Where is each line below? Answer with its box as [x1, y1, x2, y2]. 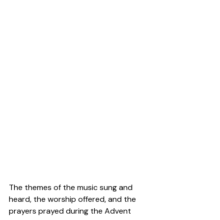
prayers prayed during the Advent [9, 206, 133, 217]
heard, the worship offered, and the [9, 194, 138, 205]
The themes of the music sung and [9, 182, 135, 193]
